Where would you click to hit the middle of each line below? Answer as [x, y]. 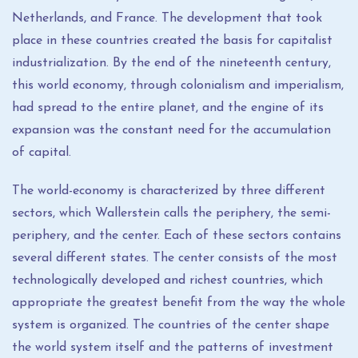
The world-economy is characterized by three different [169, 191]
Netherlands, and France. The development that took [167, 18]
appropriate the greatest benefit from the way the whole [179, 303]
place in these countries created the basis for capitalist [172, 41]
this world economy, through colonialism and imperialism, [178, 86]
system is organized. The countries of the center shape [171, 325]
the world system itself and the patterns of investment [173, 348]
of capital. [42, 153]
